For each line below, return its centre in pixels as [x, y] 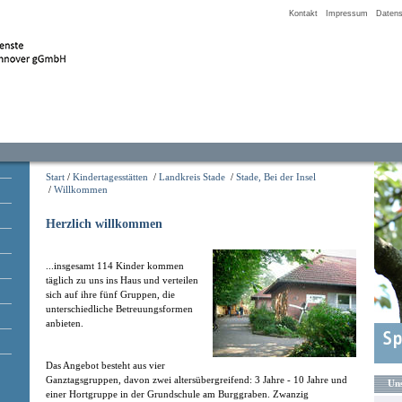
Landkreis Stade [192, 177]
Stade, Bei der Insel [276, 177]
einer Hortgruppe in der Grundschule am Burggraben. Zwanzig [177, 394]
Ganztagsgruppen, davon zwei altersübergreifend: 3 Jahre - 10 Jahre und [197, 380]
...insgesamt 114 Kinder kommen [115, 266]
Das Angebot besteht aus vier [105, 366]
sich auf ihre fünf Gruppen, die [110, 294]
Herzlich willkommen [104, 224]
